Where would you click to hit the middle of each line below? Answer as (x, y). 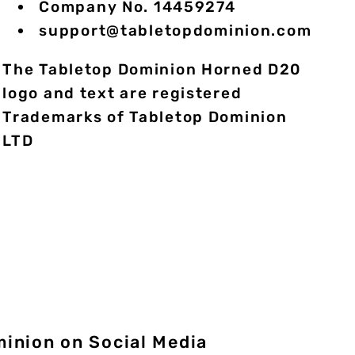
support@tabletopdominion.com (176, 31)
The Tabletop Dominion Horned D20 (152, 69)
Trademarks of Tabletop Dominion (145, 117)
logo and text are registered (122, 93)
